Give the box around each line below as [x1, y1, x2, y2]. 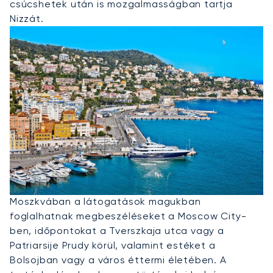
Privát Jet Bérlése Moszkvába [10, 174, 248, 192]
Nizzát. [10, 12, 44, 24]
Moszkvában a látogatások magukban [10, 195, 201, 207]
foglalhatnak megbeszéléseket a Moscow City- [10, 210, 247, 222]
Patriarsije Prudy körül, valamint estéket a [10, 239, 216, 251]
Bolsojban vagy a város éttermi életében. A [10, 253, 227, 266]
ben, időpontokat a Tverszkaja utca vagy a [10, 224, 224, 236]
